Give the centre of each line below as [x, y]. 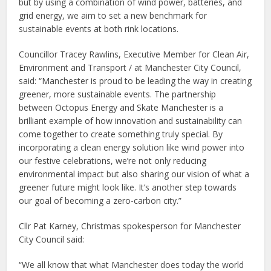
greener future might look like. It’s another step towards [128, 187]
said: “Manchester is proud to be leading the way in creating [135, 80]
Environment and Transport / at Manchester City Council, [130, 67]
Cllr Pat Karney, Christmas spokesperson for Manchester [130, 226]
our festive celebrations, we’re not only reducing [113, 160]
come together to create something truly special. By [121, 134]
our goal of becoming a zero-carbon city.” [100, 200]
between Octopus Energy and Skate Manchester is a [121, 107]
